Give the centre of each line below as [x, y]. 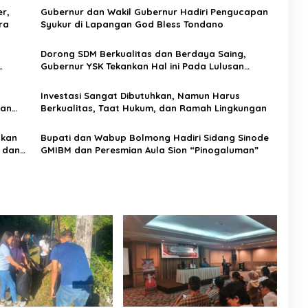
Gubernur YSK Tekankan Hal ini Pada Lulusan [142, 66]
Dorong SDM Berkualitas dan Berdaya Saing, [143, 53]
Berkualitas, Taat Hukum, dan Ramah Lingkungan [153, 108]
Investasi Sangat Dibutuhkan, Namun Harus [140, 95]
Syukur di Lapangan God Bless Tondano [132, 24]
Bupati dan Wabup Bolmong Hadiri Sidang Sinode [154, 137]
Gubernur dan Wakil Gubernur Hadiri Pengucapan [154, 11]
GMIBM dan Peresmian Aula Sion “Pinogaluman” [149, 150]
